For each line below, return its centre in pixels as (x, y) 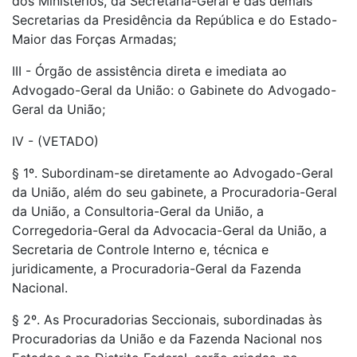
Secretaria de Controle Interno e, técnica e (140, 249)
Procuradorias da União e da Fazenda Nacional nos (167, 339)
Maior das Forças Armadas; (94, 39)
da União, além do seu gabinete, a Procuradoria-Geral (175, 192)
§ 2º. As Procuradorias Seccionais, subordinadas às (167, 320)
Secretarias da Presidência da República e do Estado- (175, 20)
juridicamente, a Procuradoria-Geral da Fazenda (157, 269)
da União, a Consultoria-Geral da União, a (138, 211)
